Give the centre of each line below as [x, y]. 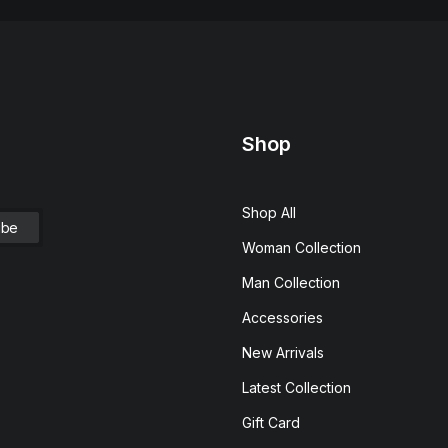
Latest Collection [296, 387]
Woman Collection [301, 247]
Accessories [282, 317]
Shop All [269, 212]
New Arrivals [283, 352]
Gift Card [271, 422]
